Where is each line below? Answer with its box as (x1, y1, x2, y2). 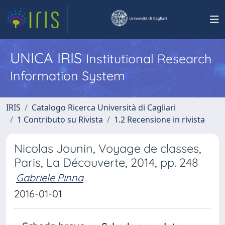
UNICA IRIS (10, 49, 86, 67)
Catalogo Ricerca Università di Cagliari (32, 102, 176, 113)
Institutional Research (86, 51, 211, 66)
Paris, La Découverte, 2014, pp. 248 (14, 155, 198, 170)
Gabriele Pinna (16, 171, 83, 184)
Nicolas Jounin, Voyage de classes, (14, 141, 201, 156)
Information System (10, 68, 125, 83)
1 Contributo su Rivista (17, 114, 103, 125)
